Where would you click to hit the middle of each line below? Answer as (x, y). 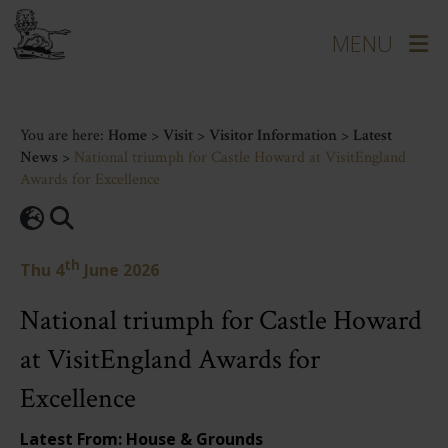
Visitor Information (273, 135)
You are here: (64, 135)
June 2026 (119, 270)
